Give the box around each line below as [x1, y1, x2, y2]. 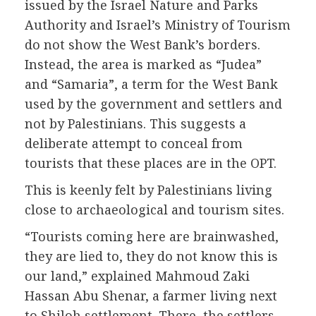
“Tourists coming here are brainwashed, [25, 228, 279, 245]
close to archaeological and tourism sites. [25, 201, 284, 219]
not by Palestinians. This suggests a [25, 115, 246, 133]
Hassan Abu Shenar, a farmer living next [25, 287, 277, 305]
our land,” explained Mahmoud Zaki [25, 267, 250, 285]
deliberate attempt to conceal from [25, 135, 243, 152]
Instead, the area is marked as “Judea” [25, 56, 262, 73]
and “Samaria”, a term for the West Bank [25, 75, 278, 93]
